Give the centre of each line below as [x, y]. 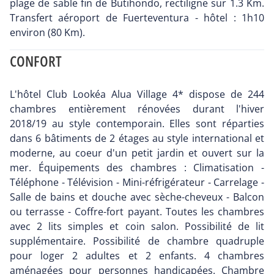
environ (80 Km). [47, 33]
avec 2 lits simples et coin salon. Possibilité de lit [137, 227]
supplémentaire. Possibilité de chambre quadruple [137, 241]
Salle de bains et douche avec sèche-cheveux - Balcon [137, 197]
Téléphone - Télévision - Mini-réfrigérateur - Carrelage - [137, 183]
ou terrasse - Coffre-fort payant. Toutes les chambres [137, 212]
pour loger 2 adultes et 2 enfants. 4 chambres [137, 256]
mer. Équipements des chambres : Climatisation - [137, 168]
